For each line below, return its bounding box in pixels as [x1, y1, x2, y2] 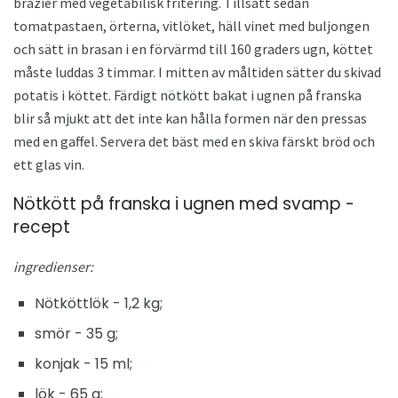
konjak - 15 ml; [35, 354, 132, 375]
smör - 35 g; [35, 323, 118, 345]
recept [13, 214, 70, 239]
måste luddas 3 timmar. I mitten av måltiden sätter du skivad [13, 62, 381, 81]
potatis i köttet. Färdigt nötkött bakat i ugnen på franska [13, 85, 362, 104]
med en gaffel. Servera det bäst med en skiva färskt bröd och [13, 131, 375, 150]
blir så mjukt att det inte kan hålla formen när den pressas [13, 108, 367, 127]
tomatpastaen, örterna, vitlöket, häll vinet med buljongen [13, 16, 370, 35]
